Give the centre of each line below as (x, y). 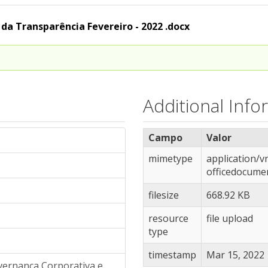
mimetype (170, 159)
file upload (230, 218)
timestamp (172, 255)
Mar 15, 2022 (235, 255)
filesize (164, 195)
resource (168, 218)
